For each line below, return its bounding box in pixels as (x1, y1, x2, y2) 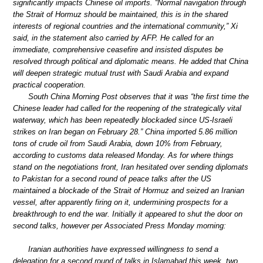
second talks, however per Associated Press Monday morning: (13, 221, 226, 231)
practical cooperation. (13, 80, 86, 90)
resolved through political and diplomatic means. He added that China (13, 57, 248, 66)
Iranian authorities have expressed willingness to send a (28, 244, 218, 254)
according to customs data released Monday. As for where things (13, 151, 234, 160)
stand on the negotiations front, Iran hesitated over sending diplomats (13, 163, 248, 172)
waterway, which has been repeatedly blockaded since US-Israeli (13, 116, 232, 125)
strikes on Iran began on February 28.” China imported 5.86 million (13, 127, 237, 137)
